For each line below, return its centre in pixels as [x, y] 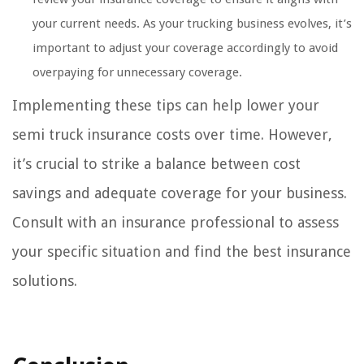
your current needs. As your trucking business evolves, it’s [192, 24]
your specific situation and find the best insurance [182, 252]
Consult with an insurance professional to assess [175, 223]
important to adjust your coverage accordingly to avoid [185, 48]
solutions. [45, 281]
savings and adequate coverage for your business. [180, 193]
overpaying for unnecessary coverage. [137, 73]
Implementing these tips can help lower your [166, 106]
